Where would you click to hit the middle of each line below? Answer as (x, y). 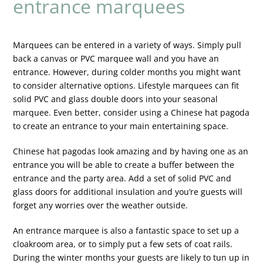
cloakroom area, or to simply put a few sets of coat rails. (123, 244)
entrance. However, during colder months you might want (127, 72)
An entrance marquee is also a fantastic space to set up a (126, 231)
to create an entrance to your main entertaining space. (121, 126)
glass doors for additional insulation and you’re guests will (128, 192)
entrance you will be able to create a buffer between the (124, 165)
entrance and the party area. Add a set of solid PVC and (122, 178)
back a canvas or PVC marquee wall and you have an (116, 59)
